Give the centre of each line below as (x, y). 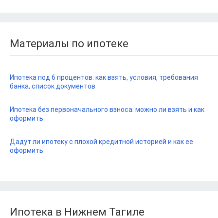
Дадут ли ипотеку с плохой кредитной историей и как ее (101, 142)
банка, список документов (53, 86)
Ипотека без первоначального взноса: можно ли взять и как (107, 109)
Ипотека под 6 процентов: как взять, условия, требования (104, 77)
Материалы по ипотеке (69, 44)
